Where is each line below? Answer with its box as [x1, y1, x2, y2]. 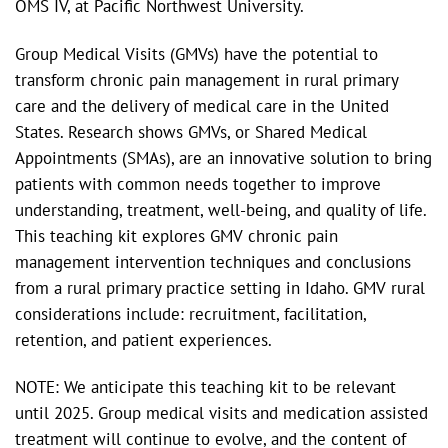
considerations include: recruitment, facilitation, [15, 302, 366, 325]
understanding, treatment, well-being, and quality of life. [15, 198, 426, 221]
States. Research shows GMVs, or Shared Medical [15, 120, 367, 143]
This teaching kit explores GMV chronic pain [15, 224, 338, 247]
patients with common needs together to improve [15, 172, 381, 195]
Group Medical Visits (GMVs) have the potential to [15, 42, 378, 65]
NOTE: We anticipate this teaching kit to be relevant [15, 376, 396, 399]
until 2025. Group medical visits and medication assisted [15, 402, 428, 425]
